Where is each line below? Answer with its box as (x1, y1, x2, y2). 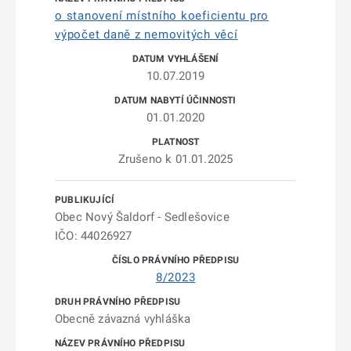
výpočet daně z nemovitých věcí (55, 27, 238, 42)
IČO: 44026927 (55, 229, 132, 243)
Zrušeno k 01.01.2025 (118, 152, 233, 166)
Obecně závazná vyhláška (55, 312, 191, 326)
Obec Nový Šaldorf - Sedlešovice (55, 210, 230, 224)
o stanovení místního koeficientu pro (55, 9, 269, 23)
